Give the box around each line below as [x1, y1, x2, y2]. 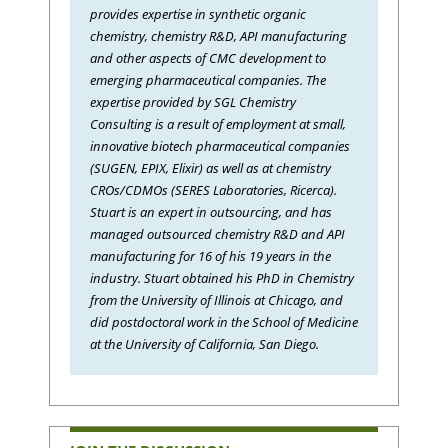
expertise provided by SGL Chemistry [90, 92, 296, 111]
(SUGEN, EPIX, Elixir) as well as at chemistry [90, 158, 331, 177]
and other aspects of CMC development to [90, 48, 326, 67]
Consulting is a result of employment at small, [90, 114, 346, 133]
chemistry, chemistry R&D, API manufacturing [90, 26, 347, 45]
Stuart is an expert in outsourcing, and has [90, 202, 332, 221]
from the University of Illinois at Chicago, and [90, 290, 343, 309]
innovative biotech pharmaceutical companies [90, 136, 350, 155]
